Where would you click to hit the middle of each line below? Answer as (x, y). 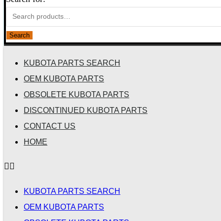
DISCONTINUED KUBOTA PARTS (86, 110)
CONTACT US (50, 126)
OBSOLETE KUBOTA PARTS (76, 94)
